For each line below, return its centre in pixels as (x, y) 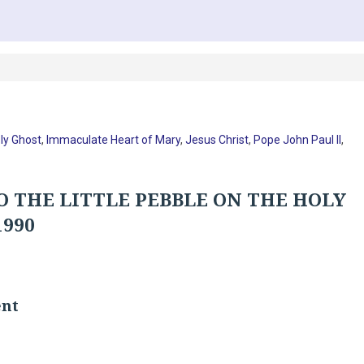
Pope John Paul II (298, 139)
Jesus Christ (217, 139)
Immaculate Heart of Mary (114, 139)
